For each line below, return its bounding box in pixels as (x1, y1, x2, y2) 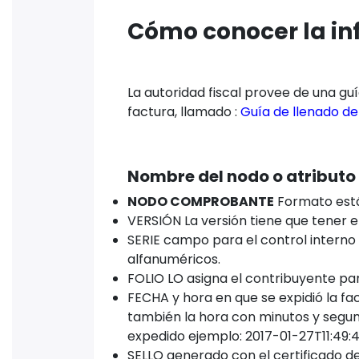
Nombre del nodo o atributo (127, 165, 356, 188)
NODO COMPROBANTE (127, 192, 274, 212)
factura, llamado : (127, 103, 240, 122)
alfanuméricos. (127, 250, 220, 269)
